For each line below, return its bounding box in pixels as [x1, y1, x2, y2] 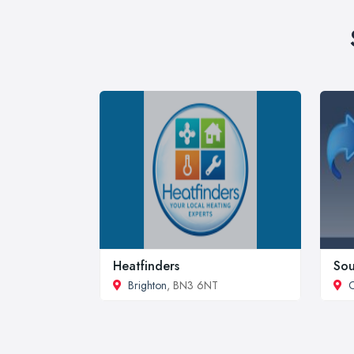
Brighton [128, 277, 167, 293]
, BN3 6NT [167, 277, 218, 293]
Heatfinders [113, 256, 179, 275]
